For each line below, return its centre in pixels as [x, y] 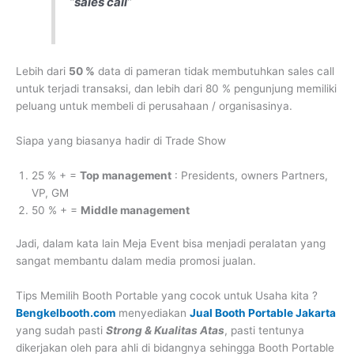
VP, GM [50, 192]
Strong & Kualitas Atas [165, 331]
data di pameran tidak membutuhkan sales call [215, 71]
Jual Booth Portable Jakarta [263, 313]
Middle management [135, 210]
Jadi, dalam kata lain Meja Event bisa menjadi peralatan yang [171, 244]
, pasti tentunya [264, 331]
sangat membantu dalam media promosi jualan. [136, 261]
